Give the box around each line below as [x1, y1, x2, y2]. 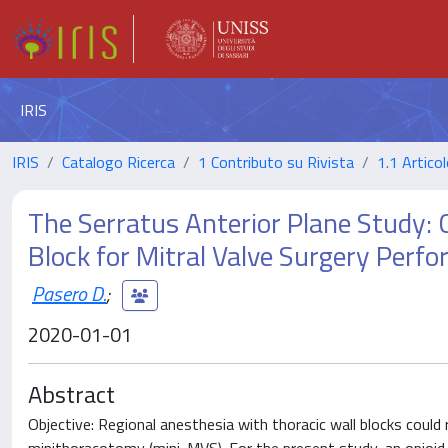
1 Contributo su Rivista [198, 150, 354, 174]
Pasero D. [32, 277, 106, 309]
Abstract [28, 376, 115, 412]
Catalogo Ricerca [62, 150, 175, 174]
